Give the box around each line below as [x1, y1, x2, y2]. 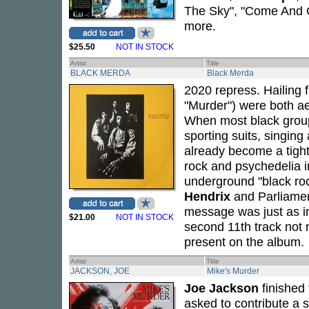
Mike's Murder [207, 266, 259, 276]
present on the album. [184, 235, 304, 249]
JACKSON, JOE [70, 266, 130, 276]
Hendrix [184, 189, 230, 203]
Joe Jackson [184, 281, 259, 295]
